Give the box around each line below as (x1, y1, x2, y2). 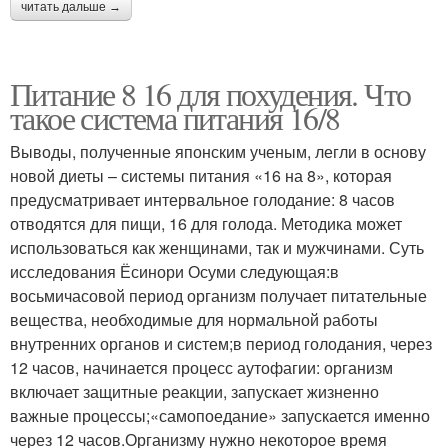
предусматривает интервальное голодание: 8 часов (10, 187, 395, 211)
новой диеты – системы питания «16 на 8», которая (10, 163, 392, 187)
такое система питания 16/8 (10, 95, 340, 139)
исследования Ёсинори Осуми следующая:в (10, 259, 339, 283)
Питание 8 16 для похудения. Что (10, 71, 411, 115)
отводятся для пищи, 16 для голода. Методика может (10, 211, 402, 235)
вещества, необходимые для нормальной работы (10, 307, 378, 331)
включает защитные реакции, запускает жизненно (10, 379, 379, 403)
